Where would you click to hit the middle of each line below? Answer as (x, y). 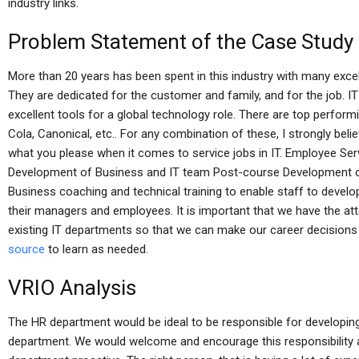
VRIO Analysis (72, 288)
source (26, 249)
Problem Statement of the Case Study (181, 42)
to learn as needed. (97, 249)
